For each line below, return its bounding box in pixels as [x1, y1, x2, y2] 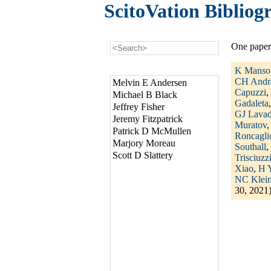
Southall [235, 142, 266, 152]
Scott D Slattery [113, 150, 173, 161]
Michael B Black [113, 90, 177, 100]
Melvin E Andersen [113, 77, 187, 88]
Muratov [235, 120, 267, 131]
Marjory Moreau [113, 138, 175, 149]
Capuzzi [235, 87, 266, 98]
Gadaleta [235, 98, 269, 109]
